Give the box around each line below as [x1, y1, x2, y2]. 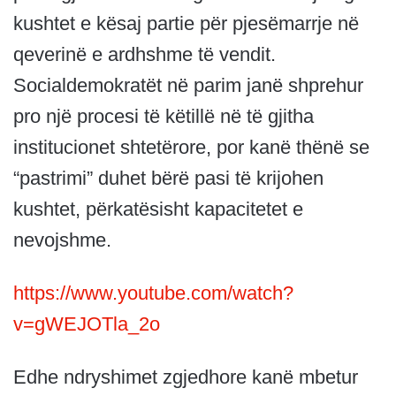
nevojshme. [13, 229, 111, 252]
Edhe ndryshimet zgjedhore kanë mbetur [13, 366, 358, 389]
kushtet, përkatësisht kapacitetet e [13, 198, 303, 221]
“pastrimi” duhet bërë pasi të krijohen [13, 167, 324, 190]
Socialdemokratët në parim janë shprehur [13, 74, 363, 97]
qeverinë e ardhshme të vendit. [13, 43, 276, 66]
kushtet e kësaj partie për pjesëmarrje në [13, 12, 359, 35]
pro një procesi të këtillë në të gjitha [13, 105, 314, 128]
